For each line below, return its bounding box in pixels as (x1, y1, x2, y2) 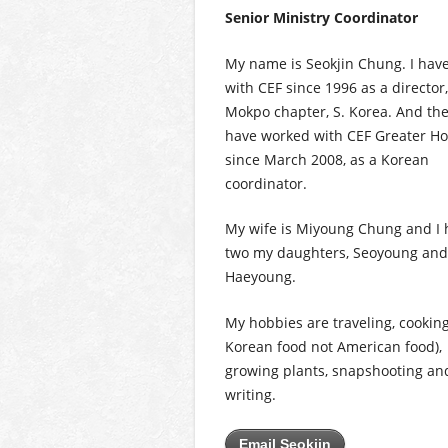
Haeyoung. (224, 267, 296, 287)
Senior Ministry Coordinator (224, 8, 418, 28)
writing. (224, 384, 276, 404)
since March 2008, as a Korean (224, 149, 429, 169)
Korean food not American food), (224, 336, 442, 356)
